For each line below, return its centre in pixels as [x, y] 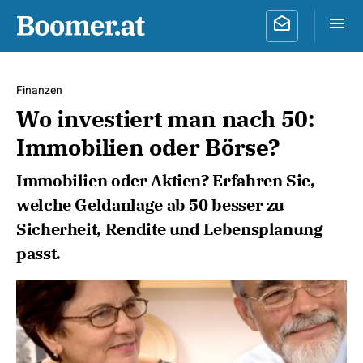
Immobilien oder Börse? [149, 147]
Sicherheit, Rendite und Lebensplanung [170, 229]
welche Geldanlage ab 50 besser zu [151, 205]
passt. [38, 253]
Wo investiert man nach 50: [165, 119]
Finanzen [39, 90]
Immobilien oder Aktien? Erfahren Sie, [166, 180]
